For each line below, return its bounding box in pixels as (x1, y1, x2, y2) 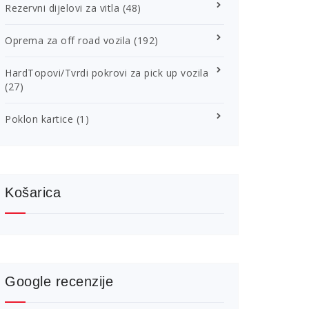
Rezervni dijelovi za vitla (5, 1, 119, 14)
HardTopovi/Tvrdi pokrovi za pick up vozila (5, 66, 208, 79)
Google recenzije (5, 274, 113, 289)
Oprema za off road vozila (5, 34, 131, 47)
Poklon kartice (5, 112, 73, 126)
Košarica (5, 185, 61, 200)
